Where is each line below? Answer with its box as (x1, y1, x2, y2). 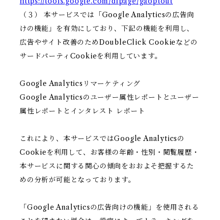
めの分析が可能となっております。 (20, 175, 136, 185)
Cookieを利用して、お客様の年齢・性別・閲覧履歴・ (20, 148, 199, 157)
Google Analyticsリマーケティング (20, 79, 141, 88)
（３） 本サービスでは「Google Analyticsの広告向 (20, 10, 194, 20)
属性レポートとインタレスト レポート (20, 107, 145, 116)
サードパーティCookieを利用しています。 (20, 52, 162, 61)
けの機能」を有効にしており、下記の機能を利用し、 (20, 24, 194, 33)
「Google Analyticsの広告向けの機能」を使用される (20, 203, 199, 212)
